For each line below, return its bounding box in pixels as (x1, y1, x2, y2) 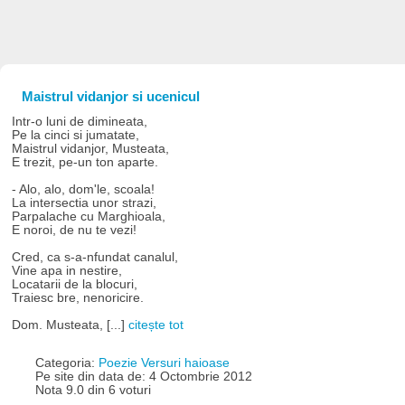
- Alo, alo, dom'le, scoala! (12, 182, 155, 196)
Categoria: (34, 356, 99, 371)
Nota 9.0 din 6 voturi (34, 383, 151, 398)
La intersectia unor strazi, (12, 195, 157, 210)
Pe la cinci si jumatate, (12, 127, 140, 142)
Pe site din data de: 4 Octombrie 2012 (34, 370, 252, 384)
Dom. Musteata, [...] (12, 317, 129, 332)
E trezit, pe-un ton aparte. (12, 155, 159, 169)
